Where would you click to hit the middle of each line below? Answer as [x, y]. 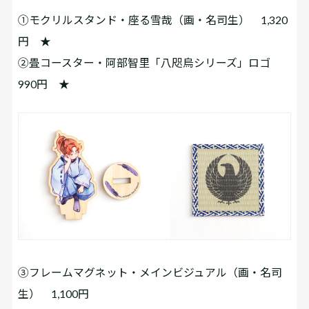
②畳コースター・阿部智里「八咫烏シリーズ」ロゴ [150, 63]
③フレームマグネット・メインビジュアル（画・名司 [150, 272]
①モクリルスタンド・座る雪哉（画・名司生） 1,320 [153, 20]
